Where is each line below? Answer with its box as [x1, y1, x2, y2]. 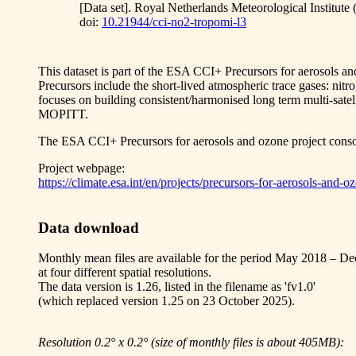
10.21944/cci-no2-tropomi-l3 [102, 15, 246, 29]
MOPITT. [38, 107, 88, 121]
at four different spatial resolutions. [38, 265, 211, 280]
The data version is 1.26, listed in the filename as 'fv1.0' [38, 280, 315, 294]
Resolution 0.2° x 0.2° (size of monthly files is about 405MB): [38, 335, 344, 350]
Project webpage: [38, 161, 125, 175]
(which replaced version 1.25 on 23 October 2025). [38, 294, 295, 308]
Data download [38, 219, 139, 236]
